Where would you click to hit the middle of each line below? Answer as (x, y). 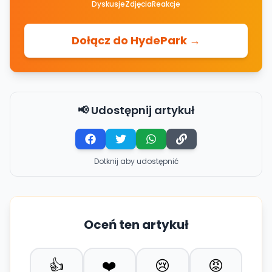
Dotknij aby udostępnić (136, 161)
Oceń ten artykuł (136, 224)
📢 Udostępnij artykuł (136, 110)
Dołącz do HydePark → (136, 40)
